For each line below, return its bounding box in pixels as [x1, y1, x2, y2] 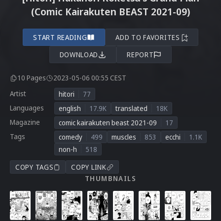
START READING [33, 33, 87, 42]
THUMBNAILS [85, 174, 136, 183]
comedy [59, 132, 82, 142]
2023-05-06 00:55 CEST [53, 73, 126, 82]
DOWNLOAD [59, 50, 99, 59]
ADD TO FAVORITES [115, 33, 180, 42]
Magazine [10, 117, 40, 127]
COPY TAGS [15, 162, 54, 172]
